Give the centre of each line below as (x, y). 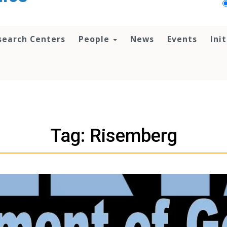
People (95, 39)
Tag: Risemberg (113, 136)
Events (182, 39)
